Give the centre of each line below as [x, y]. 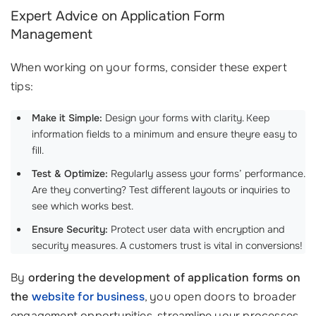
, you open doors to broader [220, 297]
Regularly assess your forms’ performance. [206, 174]
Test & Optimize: [70, 174]
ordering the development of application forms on [164, 278]
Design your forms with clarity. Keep [186, 118]
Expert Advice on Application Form [118, 16]
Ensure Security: [70, 229]
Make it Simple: [67, 118]
